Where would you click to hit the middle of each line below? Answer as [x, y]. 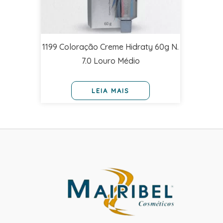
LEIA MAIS [111, 90]
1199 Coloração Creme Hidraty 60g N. [111, 47]
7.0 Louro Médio [111, 61]
